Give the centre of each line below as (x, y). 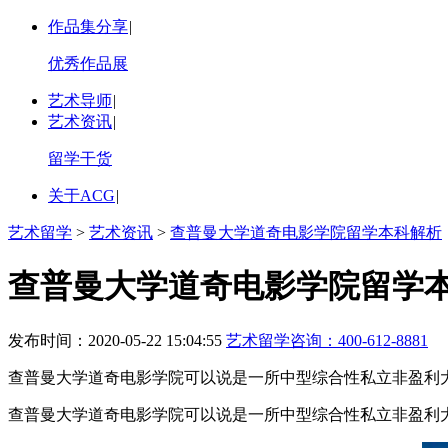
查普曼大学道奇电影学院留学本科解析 (306, 232)
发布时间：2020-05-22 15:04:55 (117, 340)
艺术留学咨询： (282, 340)
